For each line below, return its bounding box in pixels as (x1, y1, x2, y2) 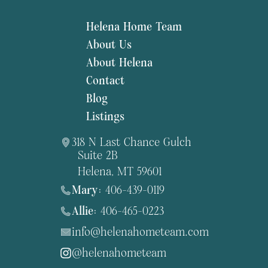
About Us (86, 38, 132, 51)
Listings (86, 110, 124, 123)
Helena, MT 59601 (77, 165, 162, 178)
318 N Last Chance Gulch (71, 136, 191, 148)
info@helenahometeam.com (71, 226, 209, 238)
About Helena (86, 56, 153, 69)
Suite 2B (77, 149, 118, 162)
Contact (86, 74, 124, 87)
